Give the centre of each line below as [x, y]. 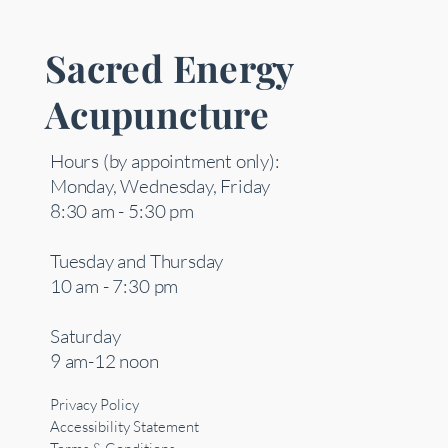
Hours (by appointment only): [165, 161]
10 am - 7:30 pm [114, 286]
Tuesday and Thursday [137, 261]
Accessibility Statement [124, 427]
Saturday [85, 336]
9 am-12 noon [104, 361]
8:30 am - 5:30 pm [122, 211]
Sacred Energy [169, 68]
